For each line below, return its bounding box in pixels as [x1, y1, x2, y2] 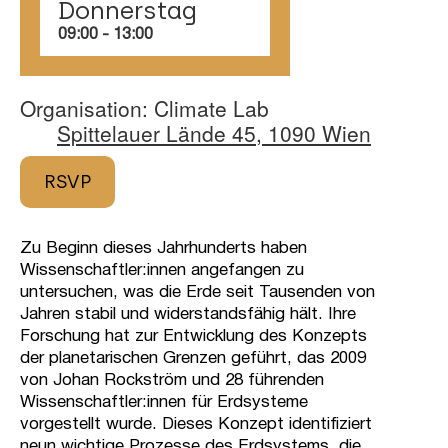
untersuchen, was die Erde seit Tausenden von [20, 284, 375, 300]
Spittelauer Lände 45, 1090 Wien [57, 117, 371, 148]
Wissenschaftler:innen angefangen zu [20, 262, 304, 278]
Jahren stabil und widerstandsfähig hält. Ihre [20, 306, 356, 322]
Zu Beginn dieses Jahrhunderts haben [20, 240, 307, 256]
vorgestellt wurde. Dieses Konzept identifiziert [20, 416, 372, 432]
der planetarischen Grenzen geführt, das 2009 [20, 350, 366, 366]
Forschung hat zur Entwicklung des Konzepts [20, 328, 367, 344]
